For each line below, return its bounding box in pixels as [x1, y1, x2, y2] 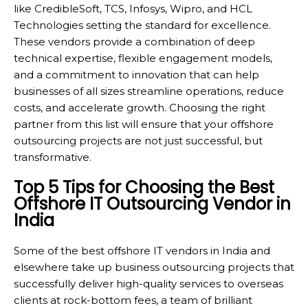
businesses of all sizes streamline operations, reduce [14, 84, 284, 98]
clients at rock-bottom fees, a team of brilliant [14, 293, 252, 307]
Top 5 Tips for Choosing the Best [14, 175, 274, 199]
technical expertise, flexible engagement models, [14, 51, 272, 65]
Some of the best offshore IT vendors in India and [14, 243, 270, 257]
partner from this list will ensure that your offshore [14, 117, 274, 131]
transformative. [14, 150, 91, 164]
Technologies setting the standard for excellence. [14, 18, 271, 32]
